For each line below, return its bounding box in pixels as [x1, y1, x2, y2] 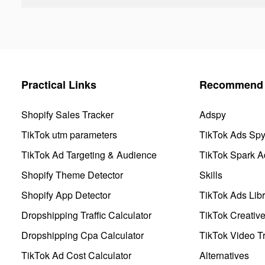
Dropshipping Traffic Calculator [21, 208, 151, 222]
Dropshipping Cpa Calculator [21, 228, 144, 242]
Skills [199, 167, 222, 182]
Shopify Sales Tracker [21, 107, 114, 121]
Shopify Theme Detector [21, 167, 123, 182]
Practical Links [21, 76, 96, 92]
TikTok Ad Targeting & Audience [21, 147, 157, 161]
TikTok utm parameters [21, 127, 117, 141]
